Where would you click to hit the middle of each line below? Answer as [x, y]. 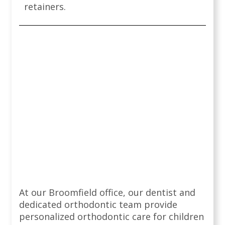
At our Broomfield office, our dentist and [107, 193]
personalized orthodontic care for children [111, 217]
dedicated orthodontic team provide [98, 205]
